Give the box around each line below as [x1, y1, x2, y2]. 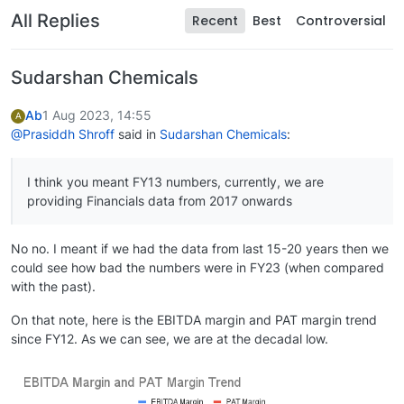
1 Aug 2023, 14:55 [42, 107, 151, 123]
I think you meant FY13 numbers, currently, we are [27, 174, 324, 189]
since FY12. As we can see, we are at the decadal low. [11, 331, 328, 346]
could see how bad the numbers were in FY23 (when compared [11, 260, 384, 275]
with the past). [11, 279, 96, 294]
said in [115, 126, 160, 142]
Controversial [296, 12, 386, 30]
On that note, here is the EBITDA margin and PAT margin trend [11, 312, 377, 327]
